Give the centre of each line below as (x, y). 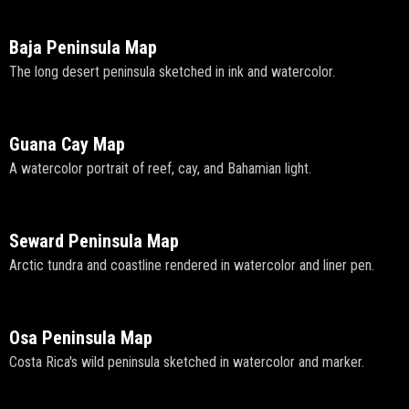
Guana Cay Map (67, 145)
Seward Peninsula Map (94, 241)
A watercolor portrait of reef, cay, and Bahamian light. (160, 169)
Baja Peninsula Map (83, 48)
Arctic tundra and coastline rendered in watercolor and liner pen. (192, 266)
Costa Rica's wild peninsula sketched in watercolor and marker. (187, 362)
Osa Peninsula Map (81, 338)
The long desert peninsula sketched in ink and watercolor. (172, 72)
